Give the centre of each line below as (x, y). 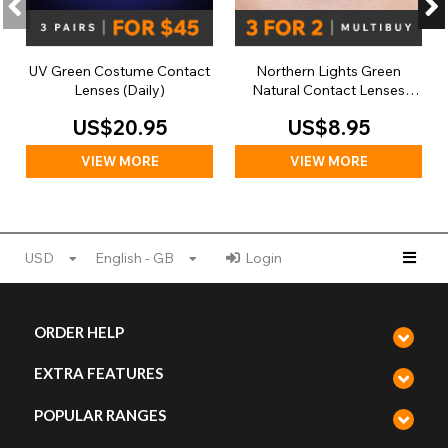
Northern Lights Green (328, 70)
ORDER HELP (79, 332)
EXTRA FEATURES (98, 373)
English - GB (134, 257)
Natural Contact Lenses (328, 89)
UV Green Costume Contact (119, 70)
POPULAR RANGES (100, 414)
